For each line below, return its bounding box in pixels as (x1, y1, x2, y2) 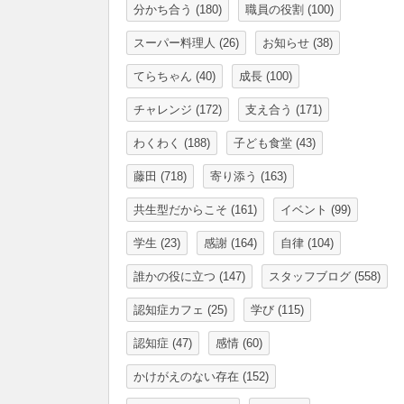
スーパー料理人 (133, 36, 216, 50)
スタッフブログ (269, 270, 351, 283)
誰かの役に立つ (133, 270, 216, 283)
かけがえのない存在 (133, 370, 239, 383)
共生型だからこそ (133, 203, 227, 216)
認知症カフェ (133, 303, 204, 317)
